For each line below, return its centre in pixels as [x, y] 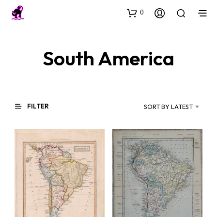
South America [108, 58]
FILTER [37, 106]
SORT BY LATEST [168, 107]
